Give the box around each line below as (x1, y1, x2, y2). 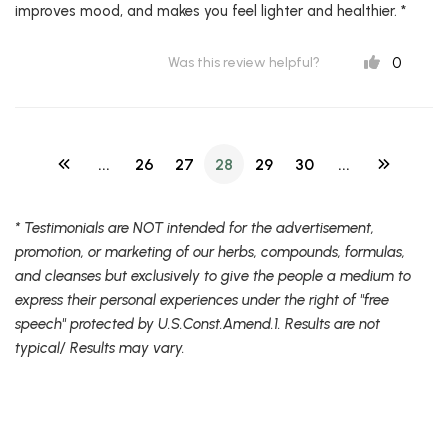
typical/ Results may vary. (15, 338, 185, 357)
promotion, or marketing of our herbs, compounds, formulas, (15, 242, 405, 261)
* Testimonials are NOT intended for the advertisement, (15, 218, 374, 237)
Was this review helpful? (168, 53, 320, 71)
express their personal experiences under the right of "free (15, 290, 389, 309)
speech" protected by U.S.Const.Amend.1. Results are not (15, 314, 380, 333)
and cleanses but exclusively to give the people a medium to (15, 266, 411, 285)
